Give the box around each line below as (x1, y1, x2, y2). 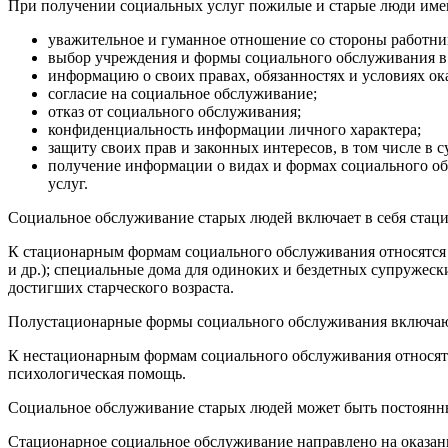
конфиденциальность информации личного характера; (48, 120, 421, 138)
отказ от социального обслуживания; (48, 102, 301, 120)
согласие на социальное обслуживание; (48, 84, 317, 102)
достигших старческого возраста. (8, 278, 234, 296)
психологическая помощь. (8, 364, 186, 382)
